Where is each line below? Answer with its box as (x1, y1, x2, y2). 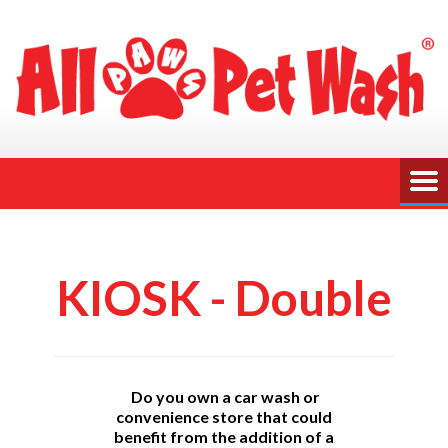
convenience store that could (116, 406, 332, 426)
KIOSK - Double (56, 268, 392, 326)
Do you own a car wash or (131, 386, 320, 406)
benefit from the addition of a (114, 426, 334, 446)
